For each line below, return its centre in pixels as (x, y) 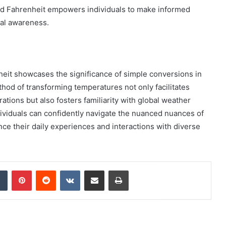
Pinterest (46, 170)
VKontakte (96, 170)
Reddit (66, 170)
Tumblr (18, 170)
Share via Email (112, 170)
